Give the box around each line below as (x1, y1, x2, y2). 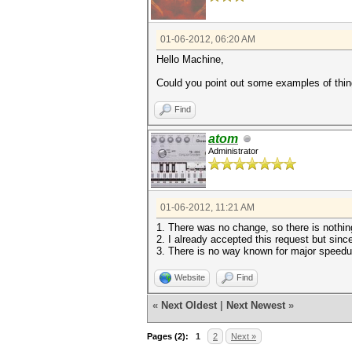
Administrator (208, 146, 258, 156)
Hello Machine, (156, 53, 224, 65)
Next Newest (226, 299, 285, 311)
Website (174, 273, 205, 282)
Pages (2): (147, 332, 189, 341)
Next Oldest (161, 299, 217, 311)
